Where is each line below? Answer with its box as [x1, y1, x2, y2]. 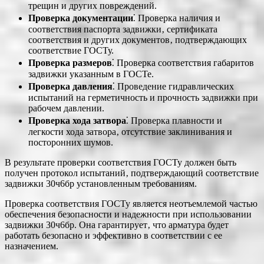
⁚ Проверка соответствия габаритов [112, 57, 254, 68]
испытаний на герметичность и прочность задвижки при [28, 92, 258, 103]
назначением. [5, 240, 58, 251]
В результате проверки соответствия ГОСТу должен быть [5, 157, 236, 167]
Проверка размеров [28, 57, 112, 68]
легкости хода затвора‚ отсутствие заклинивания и [28, 126, 232, 137]
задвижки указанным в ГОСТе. [28, 68, 154, 79]
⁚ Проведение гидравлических [113, 81, 234, 91]
